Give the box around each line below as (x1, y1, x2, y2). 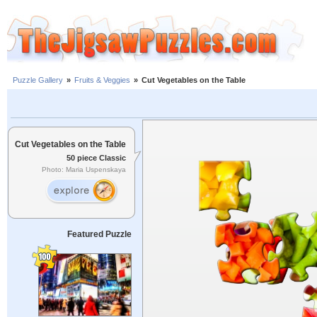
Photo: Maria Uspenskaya (42, 166, 126, 174)
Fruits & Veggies (74, 76, 130, 85)
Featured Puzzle (67, 229, 132, 239)
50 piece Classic (67, 153, 126, 162)
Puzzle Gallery (13, 76, 63, 85)
